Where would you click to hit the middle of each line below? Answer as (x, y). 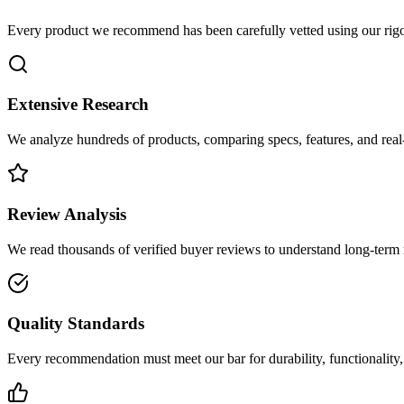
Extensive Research (78, 105)
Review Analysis (67, 214)
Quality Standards (76, 324)
